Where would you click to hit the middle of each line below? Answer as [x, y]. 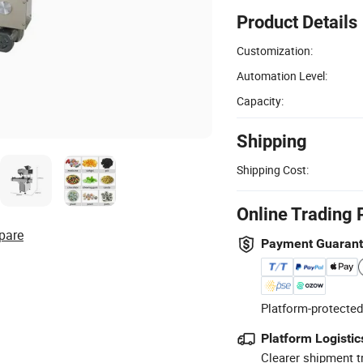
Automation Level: [282, 75]
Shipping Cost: [273, 169]
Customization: [275, 50]
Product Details [297, 22]
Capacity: [260, 100]
